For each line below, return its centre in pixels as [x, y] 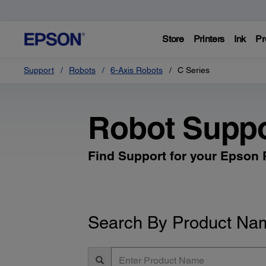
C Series [194, 70]
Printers [209, 39]
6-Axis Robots [137, 70]
